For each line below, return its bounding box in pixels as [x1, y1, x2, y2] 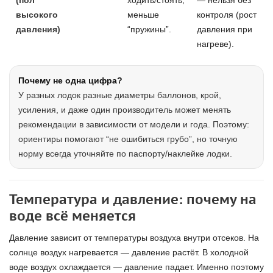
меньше [127, 10, 159, 19]
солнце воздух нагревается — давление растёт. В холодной [9, 247, 249, 257]
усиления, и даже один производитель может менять [18, 105, 231, 115]
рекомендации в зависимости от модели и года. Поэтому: [18, 119, 249, 129]
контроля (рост [197, 10, 257, 19]
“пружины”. [127, 24, 171, 34]
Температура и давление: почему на [9, 191, 257, 208]
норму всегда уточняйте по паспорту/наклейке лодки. [18, 149, 232, 158]
